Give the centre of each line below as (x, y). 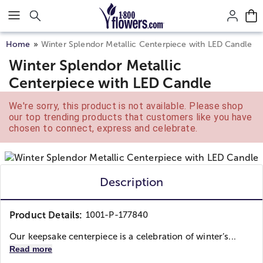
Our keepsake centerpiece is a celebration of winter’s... (123, 237)
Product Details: (46, 215)
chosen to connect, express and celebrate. (103, 128)
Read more (31, 249)
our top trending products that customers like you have (131, 117)
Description (131, 182)
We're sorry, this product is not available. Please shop (126, 106)
